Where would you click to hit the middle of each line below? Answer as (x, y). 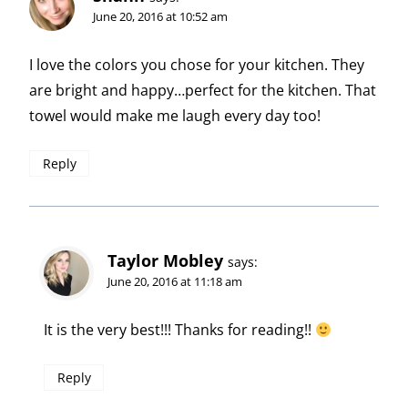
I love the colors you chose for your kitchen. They (197, 65)
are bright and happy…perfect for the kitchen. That (203, 91)
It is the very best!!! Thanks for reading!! (179, 330)
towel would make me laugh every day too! (175, 116)
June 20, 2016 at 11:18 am (175, 281)
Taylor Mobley (165, 260)
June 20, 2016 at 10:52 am (160, 17)
